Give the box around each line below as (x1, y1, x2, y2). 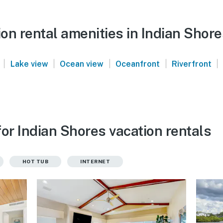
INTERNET (80, 158, 110, 164)
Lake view (10, 59, 48, 69)
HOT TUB (22, 158, 48, 164)
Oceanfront (115, 59, 160, 69)
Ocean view (60, 59, 104, 69)
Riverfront (171, 59, 212, 69)
